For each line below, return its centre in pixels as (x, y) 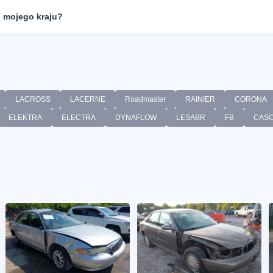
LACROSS (33, 99)
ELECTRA (79, 117)
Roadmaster (145, 99)
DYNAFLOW (136, 117)
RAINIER (200, 99)
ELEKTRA (25, 117)
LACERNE (88, 99)
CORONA (251, 99)
